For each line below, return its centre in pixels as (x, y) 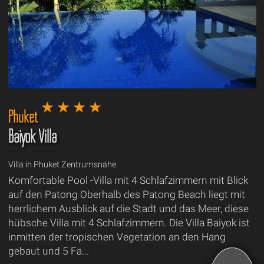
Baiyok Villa (32, 137)
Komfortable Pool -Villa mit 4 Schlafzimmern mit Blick (128, 181)
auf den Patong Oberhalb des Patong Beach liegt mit (126, 195)
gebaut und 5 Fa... (48, 251)
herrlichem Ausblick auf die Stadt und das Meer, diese (128, 209)
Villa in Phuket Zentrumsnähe (62, 165)
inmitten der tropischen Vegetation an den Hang (117, 237)
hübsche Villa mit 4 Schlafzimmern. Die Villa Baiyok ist (129, 223)
